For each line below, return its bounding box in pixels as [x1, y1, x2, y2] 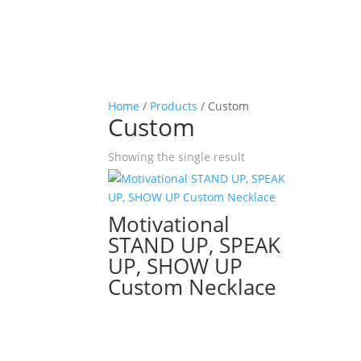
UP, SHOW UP [108, 251, 243, 280]
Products [150, 98, 198, 114]
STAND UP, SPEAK [108, 230, 281, 259]
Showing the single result [108, 149, 246, 164]
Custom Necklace [108, 272, 277, 301]
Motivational [108, 210, 230, 239]
